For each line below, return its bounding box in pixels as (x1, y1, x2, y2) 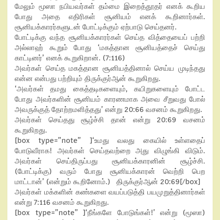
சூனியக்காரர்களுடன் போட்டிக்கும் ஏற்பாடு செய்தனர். (15, 23, 177, 31)
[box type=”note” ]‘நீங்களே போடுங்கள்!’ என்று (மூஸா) (15, 208, 205, 217)
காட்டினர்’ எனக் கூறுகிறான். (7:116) (15, 54, 125, 62)
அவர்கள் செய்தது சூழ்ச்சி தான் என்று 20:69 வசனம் (15, 115, 205, 124)
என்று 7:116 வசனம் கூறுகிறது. (15, 198, 109, 207)
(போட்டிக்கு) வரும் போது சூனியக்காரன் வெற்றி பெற (15, 167, 205, 176)
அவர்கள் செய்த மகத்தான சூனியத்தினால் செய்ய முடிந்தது (15, 64, 205, 73)
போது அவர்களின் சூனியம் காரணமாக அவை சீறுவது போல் (15, 95, 205, 104)
